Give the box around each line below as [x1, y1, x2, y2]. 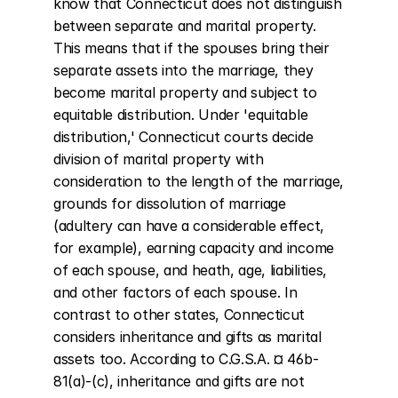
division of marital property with [53, 150, 264, 168]
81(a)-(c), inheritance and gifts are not [53, 372, 305, 390]
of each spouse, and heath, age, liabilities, [53, 261, 327, 279]
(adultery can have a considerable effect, [53, 217, 324, 235]
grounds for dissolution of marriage [53, 195, 286, 212]
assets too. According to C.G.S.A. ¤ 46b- [53, 350, 319, 368]
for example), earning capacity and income [53, 239, 334, 257]
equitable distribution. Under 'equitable [53, 106, 308, 123]
